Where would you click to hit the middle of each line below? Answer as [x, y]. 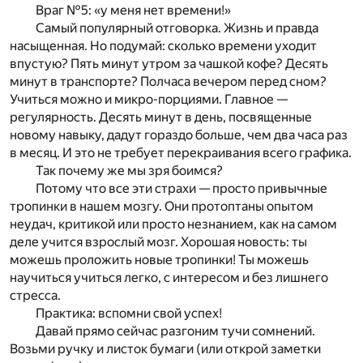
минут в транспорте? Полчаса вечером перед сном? [168, 82]
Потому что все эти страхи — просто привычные [181, 189]
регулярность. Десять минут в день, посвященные [161, 117]
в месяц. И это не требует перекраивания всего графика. [181, 153]
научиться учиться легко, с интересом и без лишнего [169, 278]
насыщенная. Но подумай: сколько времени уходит [163, 46]
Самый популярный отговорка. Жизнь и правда [177, 28]
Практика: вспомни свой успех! [129, 314]
